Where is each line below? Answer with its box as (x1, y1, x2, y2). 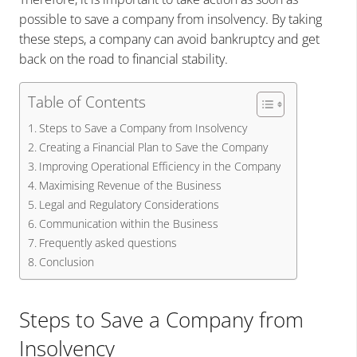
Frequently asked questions (38, 234, 177, 250)
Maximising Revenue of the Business (38, 177, 222, 193)
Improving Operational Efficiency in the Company (38, 158, 280, 174)
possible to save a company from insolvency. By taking (19, 10, 322, 28)
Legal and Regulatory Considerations (38, 196, 219, 212)
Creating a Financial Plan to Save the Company (38, 139, 268, 155)
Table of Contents (28, 91, 146, 113)
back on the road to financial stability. (19, 49, 228, 68)
